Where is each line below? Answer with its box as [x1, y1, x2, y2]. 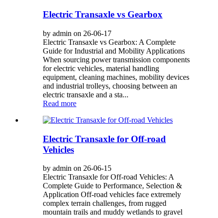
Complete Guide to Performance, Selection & [43, 182, 182, 190]
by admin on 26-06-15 [43, 164, 111, 173]
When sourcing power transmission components [43, 55, 190, 64]
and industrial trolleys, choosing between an [43, 81, 177, 90]
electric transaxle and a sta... [43, 90, 128, 99]
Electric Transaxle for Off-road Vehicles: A [43, 173, 174, 182]
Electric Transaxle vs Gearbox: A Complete [43, 37, 176, 46]
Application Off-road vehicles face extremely [43, 190, 181, 199]
